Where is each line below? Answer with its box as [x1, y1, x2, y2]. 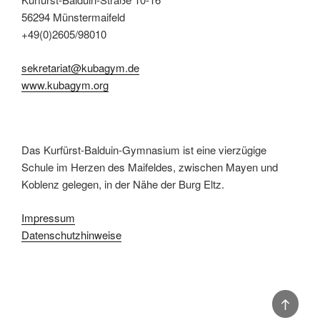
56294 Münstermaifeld [21, 9, 125, 25]
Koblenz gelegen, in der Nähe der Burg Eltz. [21, 176, 224, 192]
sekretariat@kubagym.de [21, 59, 139, 75]
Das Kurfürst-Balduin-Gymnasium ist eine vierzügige [21, 142, 266, 158]
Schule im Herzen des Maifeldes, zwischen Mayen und [21, 159, 278, 175]
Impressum [21, 209, 75, 225]
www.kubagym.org [21, 76, 109, 92]
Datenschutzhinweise [21, 226, 121, 242]
